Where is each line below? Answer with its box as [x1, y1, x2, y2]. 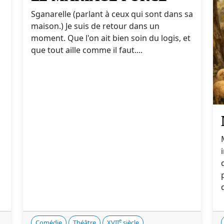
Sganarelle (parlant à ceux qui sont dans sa [31, 8, 193, 19]
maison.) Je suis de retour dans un [31, 20, 159, 31]
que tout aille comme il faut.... [31, 44, 142, 55]
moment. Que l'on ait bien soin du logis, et [31, 32, 190, 43]
